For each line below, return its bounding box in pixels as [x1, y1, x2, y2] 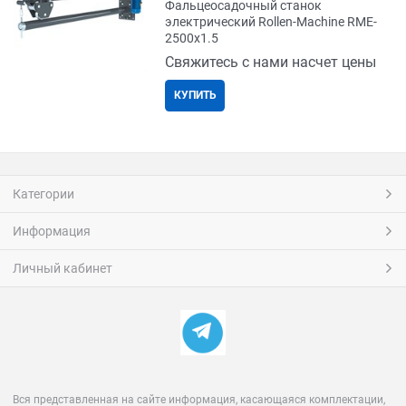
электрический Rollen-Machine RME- [165, 14, 378, 30]
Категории [13, 187, 74, 202]
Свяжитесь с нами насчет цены [165, 53, 377, 72]
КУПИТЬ [173, 89, 217, 102]
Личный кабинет [13, 261, 112, 276]
